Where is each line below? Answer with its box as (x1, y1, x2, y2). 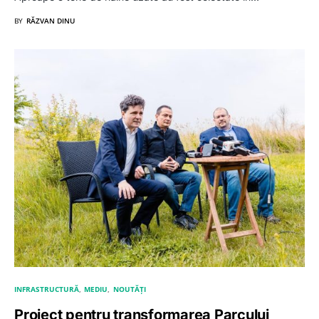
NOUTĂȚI (113, 283, 146, 294)
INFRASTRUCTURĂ (14, 283, 79, 294)
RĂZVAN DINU (26, 15, 75, 26)
